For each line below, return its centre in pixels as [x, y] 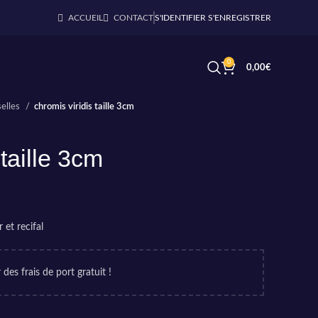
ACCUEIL [86, 18]
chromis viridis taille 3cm [84, 106]
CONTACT [133, 18]
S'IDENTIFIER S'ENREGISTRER [213, 18]
